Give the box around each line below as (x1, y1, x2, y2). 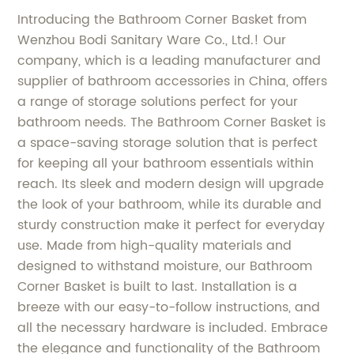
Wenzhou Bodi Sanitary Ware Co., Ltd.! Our (17, 30, 287, 51)
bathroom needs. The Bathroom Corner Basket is (17, 112, 326, 133)
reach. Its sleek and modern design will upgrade (17, 174, 325, 194)
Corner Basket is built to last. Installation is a (17, 277, 298, 297)
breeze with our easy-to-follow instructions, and (17, 297, 321, 318)
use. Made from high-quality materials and (17, 235, 292, 256)
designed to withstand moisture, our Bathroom (17, 256, 313, 277)
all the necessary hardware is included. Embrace (17, 318, 329, 338)
